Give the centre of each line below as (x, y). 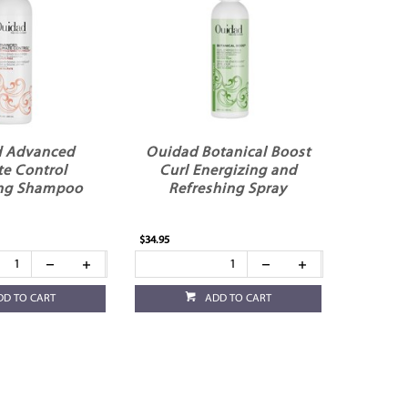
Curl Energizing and (228, 172)
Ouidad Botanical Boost (228, 153)
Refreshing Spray (228, 190)
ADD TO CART (238, 299)
